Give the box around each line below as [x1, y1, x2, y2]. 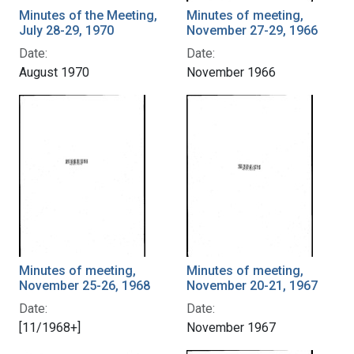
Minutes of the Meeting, [19, 7, 157, 23]
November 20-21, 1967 [186, 277, 318, 293]
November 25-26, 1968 [19, 277, 150, 293]
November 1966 [186, 64, 276, 80]
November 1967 [186, 319, 276, 335]
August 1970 [19, 64, 89, 80]
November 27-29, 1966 [186, 22, 318, 38]
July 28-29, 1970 [19, 22, 114, 38]
